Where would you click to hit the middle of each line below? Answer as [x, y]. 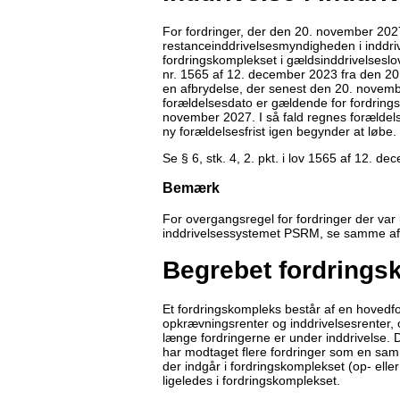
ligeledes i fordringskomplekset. [251, 381]
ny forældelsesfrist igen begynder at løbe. [279, 131]
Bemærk [191, 188]
